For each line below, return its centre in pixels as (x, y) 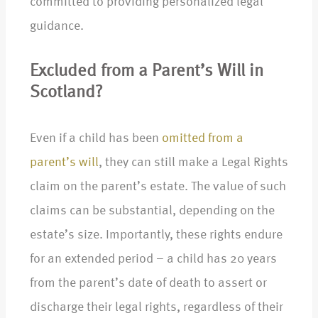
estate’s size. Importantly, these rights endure (156, 235)
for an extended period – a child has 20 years (153, 259)
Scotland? (66, 93)
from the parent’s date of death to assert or (148, 284)
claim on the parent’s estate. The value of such (158, 187)
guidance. (58, 27)
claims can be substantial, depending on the (152, 211)
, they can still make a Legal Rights (193, 163)
